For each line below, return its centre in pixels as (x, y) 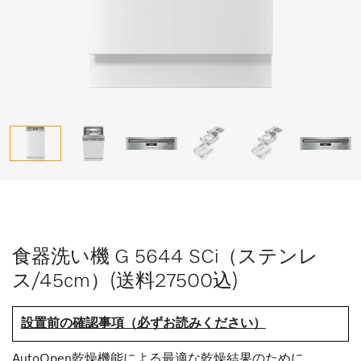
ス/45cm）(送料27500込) (125, 281)
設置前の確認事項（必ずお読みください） (143, 324)
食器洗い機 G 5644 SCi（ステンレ (165, 257)
